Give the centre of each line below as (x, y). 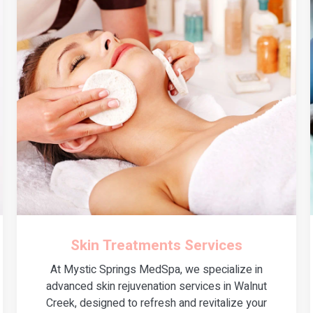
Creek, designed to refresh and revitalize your (156, 303)
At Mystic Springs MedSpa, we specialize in (156, 269)
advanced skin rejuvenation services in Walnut (156, 286)
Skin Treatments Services (156, 245)
